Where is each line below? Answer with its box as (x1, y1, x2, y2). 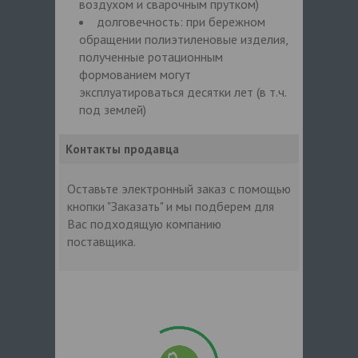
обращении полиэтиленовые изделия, (79, 30, 288, 47)
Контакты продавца (66, 141, 179, 157)
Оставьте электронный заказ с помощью (67, 180, 291, 197)
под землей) (79, 101, 146, 117)
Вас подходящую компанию (67, 215, 221, 232)
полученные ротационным (79, 48, 223, 65)
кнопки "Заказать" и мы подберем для (67, 197, 274, 214)
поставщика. (67, 233, 136, 249)
